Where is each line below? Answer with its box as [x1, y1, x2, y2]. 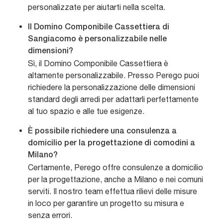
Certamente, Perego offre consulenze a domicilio [28, 163, 203, 172]
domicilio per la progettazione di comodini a [28, 140, 195, 147]
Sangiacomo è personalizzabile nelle [28, 36, 167, 43]
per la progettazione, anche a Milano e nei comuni [28, 175, 203, 184]
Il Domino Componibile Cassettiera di [28, 24, 169, 31]
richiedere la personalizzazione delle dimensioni [28, 83, 195, 92]
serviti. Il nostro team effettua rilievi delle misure [28, 187, 197, 196]
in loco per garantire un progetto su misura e [28, 199, 184, 208]
